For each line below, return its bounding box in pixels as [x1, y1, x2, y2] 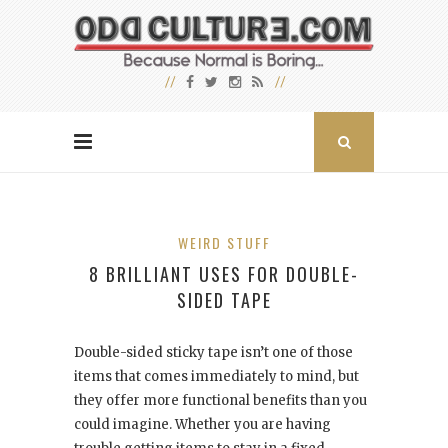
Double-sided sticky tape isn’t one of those [74, 344, 353, 362]
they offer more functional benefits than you [74, 392, 367, 410]
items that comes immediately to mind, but [74, 368, 359, 386]
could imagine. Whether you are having [74, 416, 331, 434]
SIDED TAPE [176, 287, 272, 314]
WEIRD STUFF [177, 232, 271, 254]
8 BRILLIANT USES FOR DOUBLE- [89, 261, 359, 288]
